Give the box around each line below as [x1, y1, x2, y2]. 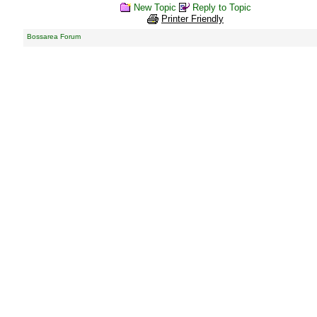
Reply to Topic [192, 2, 251, 13]
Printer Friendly [161, 13, 224, 25]
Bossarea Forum [26, 33, 81, 40]
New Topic [133, 2, 176, 13]
